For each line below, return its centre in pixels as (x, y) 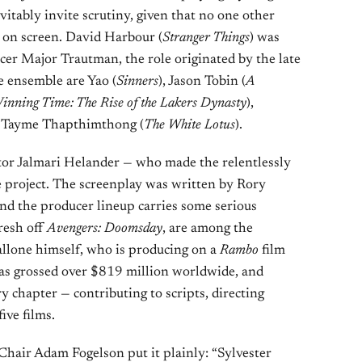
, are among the (208, 229)
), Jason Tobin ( (202, 82)
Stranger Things (206, 38)
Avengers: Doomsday (105, 229)
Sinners (137, 82)
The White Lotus (189, 126)
